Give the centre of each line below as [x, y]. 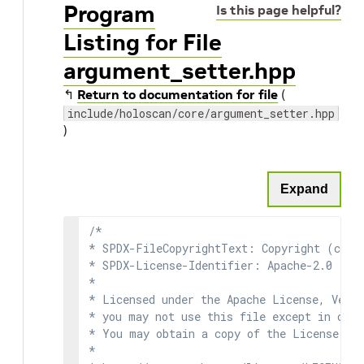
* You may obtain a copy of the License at [223, 334]
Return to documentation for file [178, 94]
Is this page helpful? [279, 10]
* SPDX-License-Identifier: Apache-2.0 [210, 265]
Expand [304, 189]
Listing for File [143, 43]
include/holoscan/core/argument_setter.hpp [201, 113]
